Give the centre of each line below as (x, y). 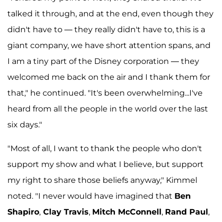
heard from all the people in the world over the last (108, 109)
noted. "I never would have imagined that (91, 196)
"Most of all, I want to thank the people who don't (105, 148)
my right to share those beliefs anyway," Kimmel (102, 180)
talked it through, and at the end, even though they (111, 13)
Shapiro (23, 212)
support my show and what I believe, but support (106, 164)
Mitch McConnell (127, 212)
